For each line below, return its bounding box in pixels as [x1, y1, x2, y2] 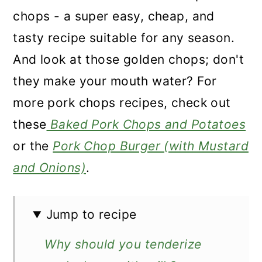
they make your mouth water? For [13, 74, 217, 89]
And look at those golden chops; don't [13, 52, 244, 67]
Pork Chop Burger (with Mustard [53, 139, 249, 154]
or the [13, 139, 53, 154]
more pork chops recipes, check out [13, 95, 231, 111]
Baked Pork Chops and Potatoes [46, 117, 246, 132]
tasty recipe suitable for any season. [13, 30, 235, 46]
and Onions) [13, 160, 87, 175]
